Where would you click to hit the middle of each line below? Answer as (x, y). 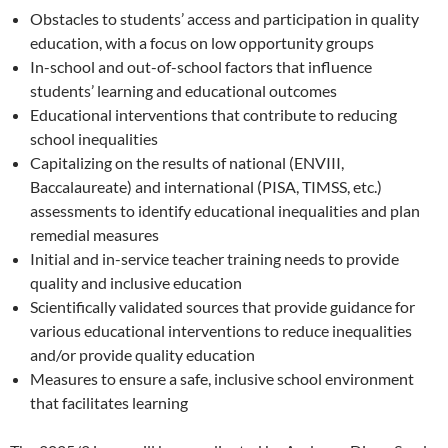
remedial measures (94, 234)
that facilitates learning (109, 402)
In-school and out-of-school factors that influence (201, 66)
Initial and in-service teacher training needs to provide (214, 258)
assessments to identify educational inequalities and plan (225, 210)
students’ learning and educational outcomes (183, 90)
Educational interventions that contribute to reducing (213, 114)
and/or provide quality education (142, 354)
